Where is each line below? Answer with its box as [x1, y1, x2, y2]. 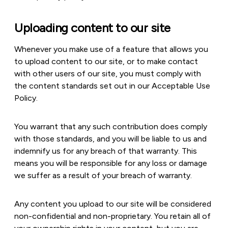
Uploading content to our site [14, 20, 170, 35]
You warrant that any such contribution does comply [14, 122, 207, 131]
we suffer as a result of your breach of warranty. [14, 170, 192, 180]
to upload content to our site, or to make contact [14, 56, 198, 66]
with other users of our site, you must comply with [14, 69, 201, 78]
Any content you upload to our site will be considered [14, 199, 211, 209]
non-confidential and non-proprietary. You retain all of [14, 211, 211, 221]
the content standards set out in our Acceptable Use [14, 81, 210, 91]
